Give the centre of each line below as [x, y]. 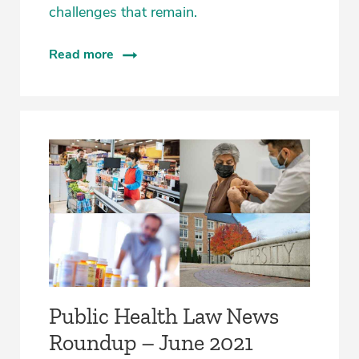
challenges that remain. [123, 12]
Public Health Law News [164, 316]
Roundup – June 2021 [151, 342]
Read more [81, 55]
